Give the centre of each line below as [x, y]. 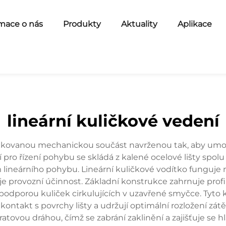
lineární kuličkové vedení [113, 121]
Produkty [82, 24]
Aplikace [195, 24]
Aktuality [139, 24]
